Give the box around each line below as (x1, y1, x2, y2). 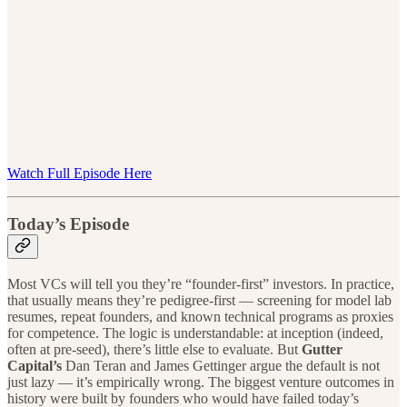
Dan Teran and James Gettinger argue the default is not (62, 357, 380, 373)
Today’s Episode (7, 214, 129, 234)
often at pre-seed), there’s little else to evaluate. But (7, 341, 302, 357)
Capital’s (7, 357, 62, 373)
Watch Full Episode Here (7, 164, 152, 181)
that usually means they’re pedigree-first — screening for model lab (7, 292, 392, 308)
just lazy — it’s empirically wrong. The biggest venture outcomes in (7, 373, 394, 390)
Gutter (302, 341, 342, 357)
